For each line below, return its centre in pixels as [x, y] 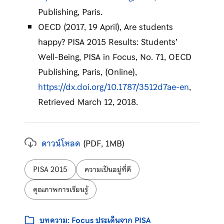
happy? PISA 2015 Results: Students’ [107, 42]
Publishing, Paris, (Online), [87, 72]
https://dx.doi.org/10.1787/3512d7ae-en [113, 87]
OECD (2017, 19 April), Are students [105, 27]
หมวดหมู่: [40, 214]
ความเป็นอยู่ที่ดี [107, 169]
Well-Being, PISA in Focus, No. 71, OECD [114, 57]
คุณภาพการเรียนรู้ [60, 189]
